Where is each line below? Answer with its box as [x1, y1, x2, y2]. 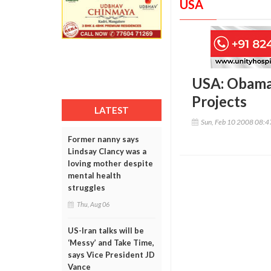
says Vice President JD [68, 250, 155, 260]
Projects [192, 92, 247, 110]
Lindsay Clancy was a [68, 146, 146, 156]
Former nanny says [68, 134, 139, 144]
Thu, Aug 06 [77, 200, 109, 208]
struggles [68, 183, 105, 192]
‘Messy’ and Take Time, [68, 238, 154, 247]
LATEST [94, 105, 129, 116]
